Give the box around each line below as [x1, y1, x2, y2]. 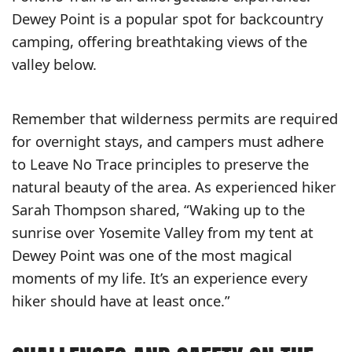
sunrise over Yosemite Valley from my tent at [12, 222, 313, 243]
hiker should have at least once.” [12, 291, 230, 311]
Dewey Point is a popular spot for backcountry [12, 9, 323, 29]
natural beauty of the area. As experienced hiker [12, 177, 336, 197]
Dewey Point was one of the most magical [12, 245, 292, 266]
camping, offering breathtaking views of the [12, 31, 307, 52]
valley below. [12, 54, 97, 75]
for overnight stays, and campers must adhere [12, 131, 324, 152]
